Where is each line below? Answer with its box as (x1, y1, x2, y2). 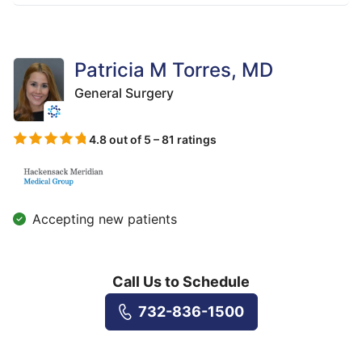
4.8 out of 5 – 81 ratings (89, 132, 217, 146)
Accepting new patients (32, 211, 177, 228)
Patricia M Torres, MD (74, 58, 273, 82)
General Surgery (74, 85, 174, 102)
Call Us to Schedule (112, 273, 250, 291)
